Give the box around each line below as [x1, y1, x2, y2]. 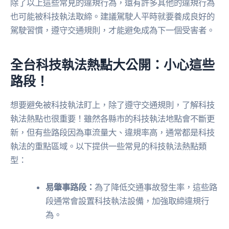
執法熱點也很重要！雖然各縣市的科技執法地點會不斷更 [10, 113, 215, 124]
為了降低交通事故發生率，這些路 [95, 182, 218, 193]
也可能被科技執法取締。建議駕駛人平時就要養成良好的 [10, 11, 215, 21]
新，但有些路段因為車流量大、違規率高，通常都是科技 [10, 127, 215, 138]
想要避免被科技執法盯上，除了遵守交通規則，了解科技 [10, 99, 215, 110]
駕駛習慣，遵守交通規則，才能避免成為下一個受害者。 [10, 25, 215, 35]
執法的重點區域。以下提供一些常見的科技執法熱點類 [10, 141, 207, 151]
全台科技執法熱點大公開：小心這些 [10, 56, 215, 73]
